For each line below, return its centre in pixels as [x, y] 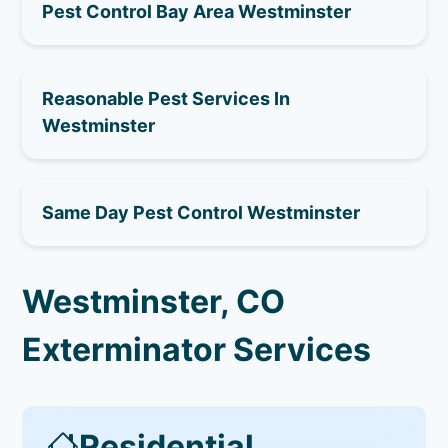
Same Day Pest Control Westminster [201, 212]
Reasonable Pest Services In [166, 98]
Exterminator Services [197, 349]
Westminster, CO [154, 301]
